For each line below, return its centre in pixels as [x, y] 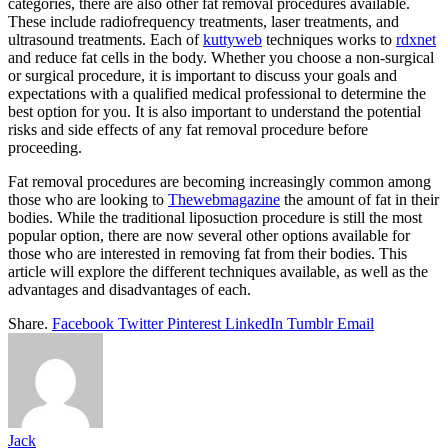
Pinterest [194, 323]
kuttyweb [232, 39]
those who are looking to [88, 199]
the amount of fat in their [359, 199]
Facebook [83, 323]
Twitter [140, 323]
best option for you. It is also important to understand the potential [214, 111]
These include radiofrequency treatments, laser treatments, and [203, 21]
